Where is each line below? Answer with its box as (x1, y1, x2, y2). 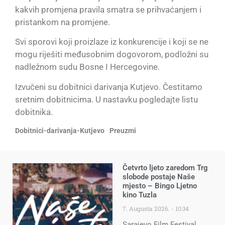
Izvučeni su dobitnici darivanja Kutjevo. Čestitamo (15, 81, 202, 92)
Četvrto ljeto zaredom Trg (123, 163, 208, 172)
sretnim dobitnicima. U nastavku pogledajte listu (15, 94, 198, 104)
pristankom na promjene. (15, 17, 110, 27)
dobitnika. (15, 106, 53, 117)
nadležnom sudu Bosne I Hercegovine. (15, 62, 160, 72)
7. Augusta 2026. (123, 204, 171, 212)
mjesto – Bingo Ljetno (123, 181, 197, 190)
